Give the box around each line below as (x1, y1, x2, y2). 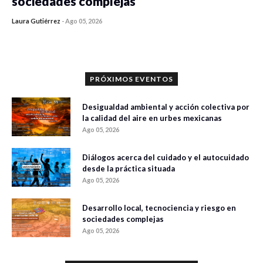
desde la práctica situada (82, 164, 175, 174)
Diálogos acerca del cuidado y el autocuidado (82, 153, 249, 163)
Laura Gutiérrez (12, 17, 60, 25)
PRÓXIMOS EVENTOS (90, 75, 173, 84)
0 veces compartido (29, 25, 97, 35)
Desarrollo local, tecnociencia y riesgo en (82, 203, 236, 213)
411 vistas (108, 25, 144, 35)
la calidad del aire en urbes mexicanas (82, 113, 222, 123)
